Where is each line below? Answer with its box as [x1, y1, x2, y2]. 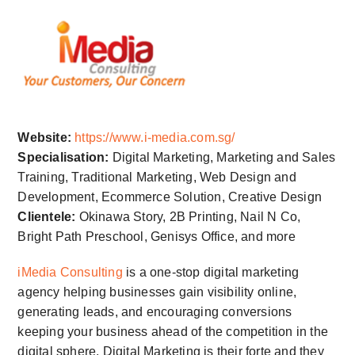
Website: [17, 131, 71, 145]
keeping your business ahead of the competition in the [17, 325, 328, 339]
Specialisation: [17, 151, 109, 165]
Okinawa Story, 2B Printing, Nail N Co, [75, 210, 301, 224]
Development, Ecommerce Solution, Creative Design [17, 190, 322, 204]
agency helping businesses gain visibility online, [17, 285, 297, 300]
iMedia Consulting [17, 265, 123, 280]
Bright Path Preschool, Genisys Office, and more [17, 230, 296, 244]
